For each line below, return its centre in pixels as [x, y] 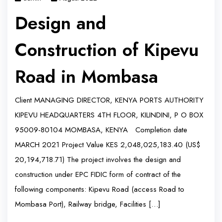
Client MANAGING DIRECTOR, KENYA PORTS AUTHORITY [109, 100]
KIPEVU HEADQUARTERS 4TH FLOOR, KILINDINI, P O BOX [109, 115]
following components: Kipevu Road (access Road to [100, 190]
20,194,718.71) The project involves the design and [98, 160]
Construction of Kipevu [107, 50]
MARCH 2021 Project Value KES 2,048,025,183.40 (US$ [108, 145]
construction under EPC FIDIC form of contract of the [98, 175]
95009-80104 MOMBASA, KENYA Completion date [101, 130]
